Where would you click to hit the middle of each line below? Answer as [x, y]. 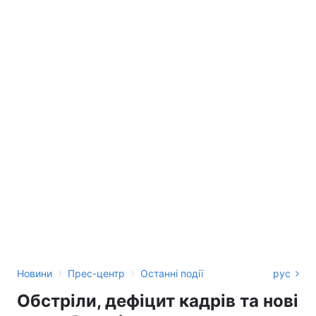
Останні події [172, 273]
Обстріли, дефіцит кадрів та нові [158, 301]
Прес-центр [96, 273]
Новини [35, 273]
